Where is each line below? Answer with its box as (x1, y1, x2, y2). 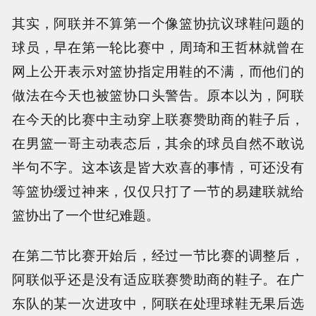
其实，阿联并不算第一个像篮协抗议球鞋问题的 (12, 12, 304, 32)
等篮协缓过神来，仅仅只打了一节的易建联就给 (12, 180, 304, 200)
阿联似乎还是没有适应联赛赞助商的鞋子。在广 (12, 268, 304, 288)
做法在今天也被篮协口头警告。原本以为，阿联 (12, 84, 304, 104)
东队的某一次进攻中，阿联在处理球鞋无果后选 (12, 292, 304, 312)
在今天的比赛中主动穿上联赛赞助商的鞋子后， (12, 108, 304, 128)
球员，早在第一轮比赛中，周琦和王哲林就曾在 (12, 36, 304, 56)
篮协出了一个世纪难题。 (12, 204, 160, 224)
